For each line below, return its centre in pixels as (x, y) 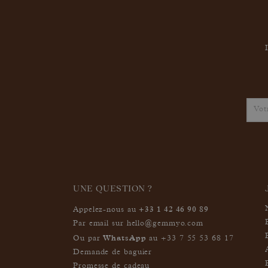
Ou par (88, 239)
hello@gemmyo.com (165, 224)
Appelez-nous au (106, 210)
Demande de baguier (113, 252)
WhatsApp (125, 238)
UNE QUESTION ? (113, 188)
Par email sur (100, 224)
